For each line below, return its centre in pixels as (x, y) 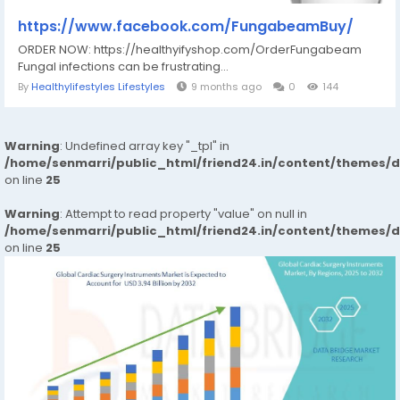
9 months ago (226, 87)
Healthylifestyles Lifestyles (98, 87)
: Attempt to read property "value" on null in (183, 214)
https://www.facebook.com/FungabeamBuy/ (186, 26)
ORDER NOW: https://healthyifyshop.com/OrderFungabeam (190, 50)
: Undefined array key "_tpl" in (145, 146)
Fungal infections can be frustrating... (123, 67)
